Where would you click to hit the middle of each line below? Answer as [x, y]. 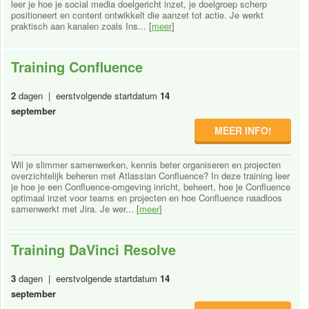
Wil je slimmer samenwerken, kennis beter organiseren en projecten [146, 164]
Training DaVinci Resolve [93, 249]
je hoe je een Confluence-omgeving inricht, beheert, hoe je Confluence [151, 186]
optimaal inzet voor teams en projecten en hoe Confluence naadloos [147, 197]
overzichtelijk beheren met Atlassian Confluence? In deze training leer [150, 175]
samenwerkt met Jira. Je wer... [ [75, 208]
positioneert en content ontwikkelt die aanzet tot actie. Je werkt [137, 14]
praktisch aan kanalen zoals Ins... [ [81, 26]
